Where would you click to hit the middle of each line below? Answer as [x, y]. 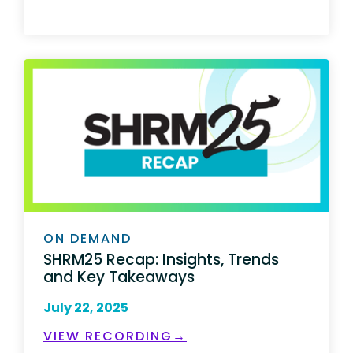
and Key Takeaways [123, 277]
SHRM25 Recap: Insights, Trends [161, 259]
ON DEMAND [87, 238]
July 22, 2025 [86, 307]
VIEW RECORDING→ [115, 336]
